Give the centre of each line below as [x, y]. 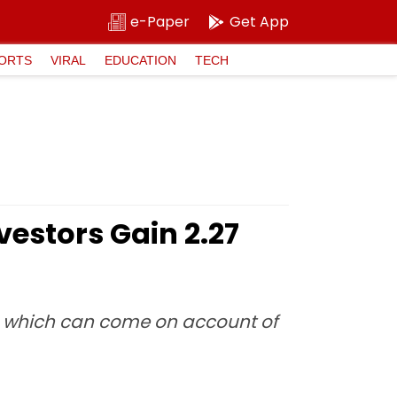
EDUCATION [140, 60]
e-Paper [160, 22]
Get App [259, 22]
